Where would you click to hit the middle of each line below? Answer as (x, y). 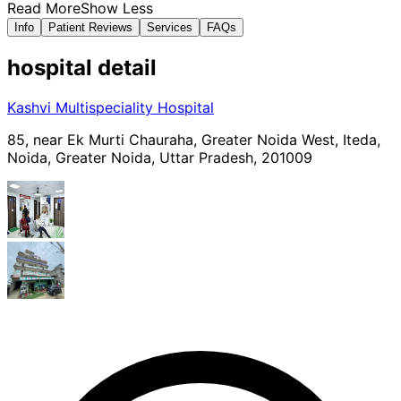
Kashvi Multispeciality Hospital (111, 107)
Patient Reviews (90, 27)
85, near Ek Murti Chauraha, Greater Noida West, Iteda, (194, 139)
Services (170, 27)
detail (124, 67)
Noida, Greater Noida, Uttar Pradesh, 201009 (160, 157)
